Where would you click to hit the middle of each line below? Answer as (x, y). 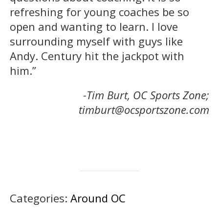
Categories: (40, 198)
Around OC (98, 198)
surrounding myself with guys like (96, 41)
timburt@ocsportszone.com (144, 109)
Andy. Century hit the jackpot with (97, 55)
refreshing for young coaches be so (99, 11)
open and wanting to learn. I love (94, 26)
